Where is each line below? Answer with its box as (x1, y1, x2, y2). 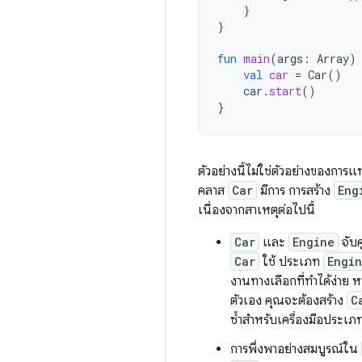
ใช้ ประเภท (259, 254, 323, 270)
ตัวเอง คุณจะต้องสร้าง (230, 293, 347, 309)
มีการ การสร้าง (257, 183, 334, 199)
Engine (293, 234, 335, 250)
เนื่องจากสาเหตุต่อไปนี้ (198, 202, 315, 218)
